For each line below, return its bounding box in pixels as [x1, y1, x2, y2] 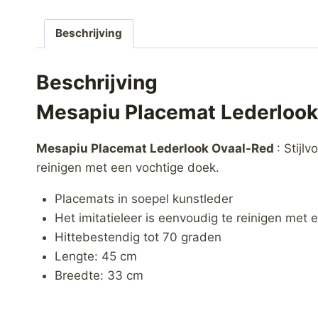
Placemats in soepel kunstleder [54, 192, 233, 207]
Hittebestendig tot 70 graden [54, 230, 221, 245]
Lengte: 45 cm [54, 249, 137, 264]
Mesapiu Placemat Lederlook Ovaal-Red [36, 141, 277, 156]
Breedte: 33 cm [54, 268, 143, 283]
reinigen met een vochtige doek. [36, 160, 219, 175]
